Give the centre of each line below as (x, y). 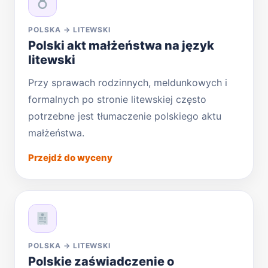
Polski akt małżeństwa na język (121, 45)
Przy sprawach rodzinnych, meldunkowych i (128, 82)
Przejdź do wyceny (70, 157)
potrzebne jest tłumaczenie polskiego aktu (125, 116)
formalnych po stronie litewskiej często (117, 99)
